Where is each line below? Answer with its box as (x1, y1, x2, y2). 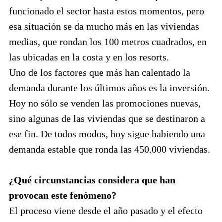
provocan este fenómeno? (9, 190, 116, 201)
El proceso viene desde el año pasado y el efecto (9, 205, 203, 216)
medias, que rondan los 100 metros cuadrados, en (9, 36, 207, 47)
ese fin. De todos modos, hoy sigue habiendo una (9, 128, 205, 139)
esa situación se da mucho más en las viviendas (9, 21, 199, 32)
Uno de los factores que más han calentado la (9, 67, 190, 78)
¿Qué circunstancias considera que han (9, 174, 175, 185)
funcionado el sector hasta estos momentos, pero (9, 5, 204, 16)
